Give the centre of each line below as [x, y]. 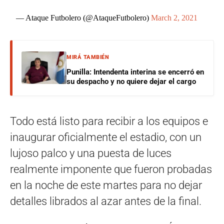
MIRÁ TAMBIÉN [88, 57]
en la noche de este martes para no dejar [106, 185]
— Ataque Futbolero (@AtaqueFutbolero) [84, 17]
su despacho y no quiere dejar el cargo [131, 81]
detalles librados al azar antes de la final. [106, 201]
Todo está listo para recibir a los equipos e [109, 121]
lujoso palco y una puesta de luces [91, 153]
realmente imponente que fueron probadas [111, 169]
